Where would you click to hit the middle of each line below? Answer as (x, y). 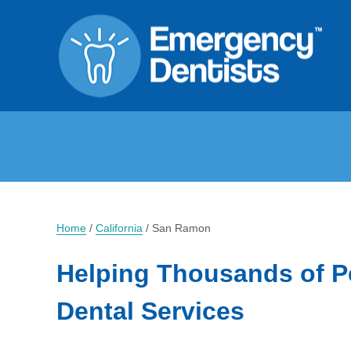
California (119, 228)
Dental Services (150, 311)
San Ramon (181, 228)
